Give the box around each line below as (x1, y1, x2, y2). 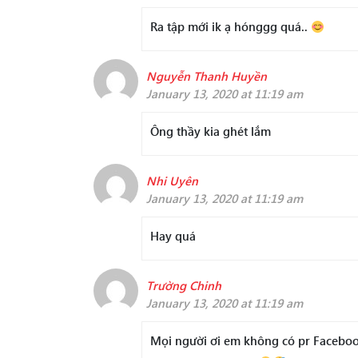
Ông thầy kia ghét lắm (150, 123, 271, 139)
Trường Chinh (146, 277, 221, 293)
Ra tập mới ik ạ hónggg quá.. (150, 18, 311, 34)
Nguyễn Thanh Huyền (146, 68, 267, 84)
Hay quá (150, 228, 196, 244)
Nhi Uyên (146, 173, 198, 189)
